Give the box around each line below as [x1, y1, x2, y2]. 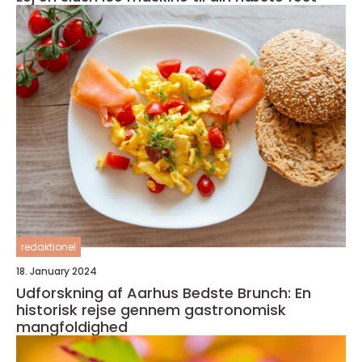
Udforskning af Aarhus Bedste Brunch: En [16, 282, 311, 303]
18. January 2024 [16, 263, 97, 278]
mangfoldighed [16, 316, 128, 337]
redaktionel [21, 239, 76, 254]
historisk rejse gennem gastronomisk [16, 299, 286, 320]
